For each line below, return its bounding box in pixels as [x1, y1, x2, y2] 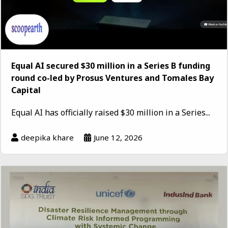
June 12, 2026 [94, 132, 142, 142]
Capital [11, 84, 41, 96]
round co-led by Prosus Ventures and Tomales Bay [11, 72, 214, 83]
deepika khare [21, 132, 74, 142]
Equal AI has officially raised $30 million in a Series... [11, 106, 210, 118]
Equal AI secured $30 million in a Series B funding [11, 60, 210, 71]
